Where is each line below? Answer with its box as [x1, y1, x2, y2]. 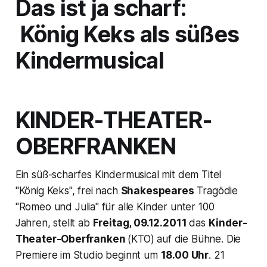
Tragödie [194, 185, 238, 197]
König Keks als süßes [20, 21, 240, 48]
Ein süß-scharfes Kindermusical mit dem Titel [15, 169, 222, 181]
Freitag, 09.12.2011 [92, 217, 190, 229]
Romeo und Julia [18, 201, 95, 213]
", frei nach [69, 185, 121, 197]
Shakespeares [120, 185, 194, 197]
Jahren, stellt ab [15, 217, 93, 229]
